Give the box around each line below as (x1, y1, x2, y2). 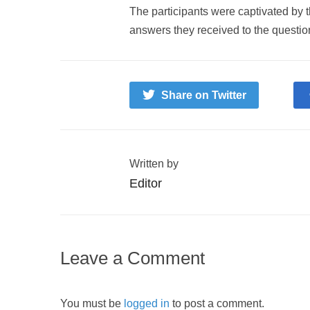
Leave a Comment (60, 248, 205, 269)
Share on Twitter (161, 89, 246, 102)
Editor (129, 176, 162, 191)
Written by (129, 158, 179, 170)
